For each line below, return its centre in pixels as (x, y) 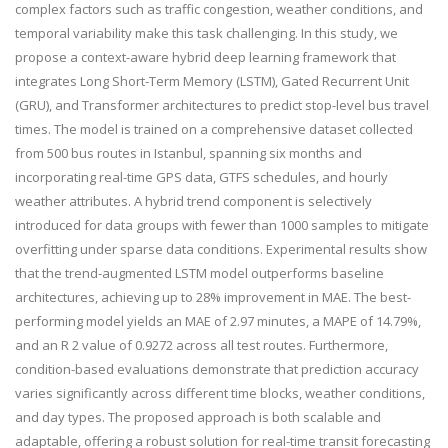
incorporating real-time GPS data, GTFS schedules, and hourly (201, 177)
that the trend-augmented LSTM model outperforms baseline (199, 273)
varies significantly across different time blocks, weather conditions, (220, 393)
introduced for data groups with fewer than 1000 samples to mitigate (222, 225)
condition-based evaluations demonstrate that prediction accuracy (217, 369)
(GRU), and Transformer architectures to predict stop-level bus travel (222, 105)
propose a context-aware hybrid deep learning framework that (205, 57)
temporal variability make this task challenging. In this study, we (206, 33)
